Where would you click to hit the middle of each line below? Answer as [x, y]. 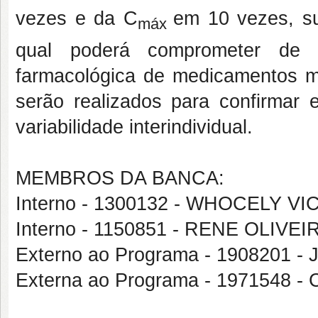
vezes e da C [77, 19]
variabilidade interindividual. [134, 127]
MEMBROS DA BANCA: [120, 178]
